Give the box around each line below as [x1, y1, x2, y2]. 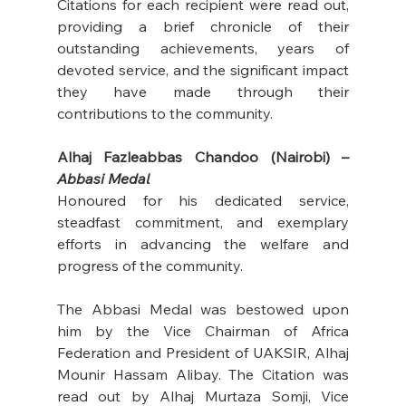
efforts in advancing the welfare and [56, 235, 350, 254]
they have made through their [56, 82, 350, 101]
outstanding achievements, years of [56, 39, 350, 58]
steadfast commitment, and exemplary [56, 213, 350, 232]
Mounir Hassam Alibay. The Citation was [56, 365, 350, 384]
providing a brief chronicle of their [56, 17, 350, 36]
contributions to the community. [56, 104, 276, 123]
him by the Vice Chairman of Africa [56, 322, 350, 341]
